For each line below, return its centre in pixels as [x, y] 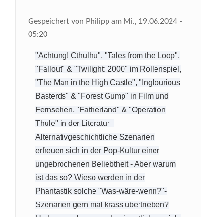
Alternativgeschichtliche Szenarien [95, 137]
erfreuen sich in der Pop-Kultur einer [97, 150]
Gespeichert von [57, 21]
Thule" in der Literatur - [75, 123]
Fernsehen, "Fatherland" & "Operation [101, 109]
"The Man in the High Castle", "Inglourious [108, 82]
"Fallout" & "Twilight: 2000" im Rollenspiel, [108, 69]
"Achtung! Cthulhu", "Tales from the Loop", [108, 55]
